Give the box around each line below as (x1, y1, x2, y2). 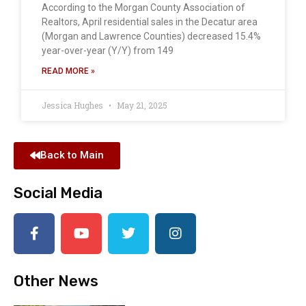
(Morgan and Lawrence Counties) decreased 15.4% (42, 31, 261, 42)
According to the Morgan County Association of (42, 2, 245, 14)
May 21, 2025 (115, 100, 167, 111)
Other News (14, 272, 98, 291)
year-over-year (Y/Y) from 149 (42, 45, 173, 57)
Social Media (14, 184, 102, 203)
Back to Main (40, 149, 104, 162)
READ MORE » (42, 66, 95, 76)
